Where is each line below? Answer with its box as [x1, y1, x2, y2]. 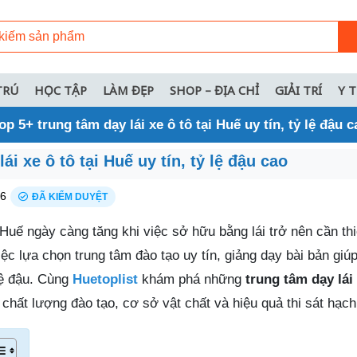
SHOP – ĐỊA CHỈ [170, 81, 259, 98]
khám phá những [138, 271, 245, 287]
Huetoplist [73, 271, 138, 287]
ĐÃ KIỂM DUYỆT [32, 190, 108, 202]
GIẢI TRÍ [275, 81, 322, 98]
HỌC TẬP [34, 81, 87, 98]
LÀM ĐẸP [103, 81, 154, 98]
